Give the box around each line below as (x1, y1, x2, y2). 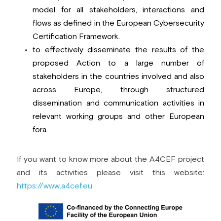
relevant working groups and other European (33, 112, 204, 120)
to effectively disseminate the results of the (33, 45, 204, 54)
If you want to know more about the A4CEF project (17, 155, 204, 163)
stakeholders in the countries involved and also (33, 72, 204, 80)
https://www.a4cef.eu (17, 182, 92, 190)
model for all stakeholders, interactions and (33, 5, 204, 14)
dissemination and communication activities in (33, 99, 204, 107)
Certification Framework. (33, 32, 120, 40)
